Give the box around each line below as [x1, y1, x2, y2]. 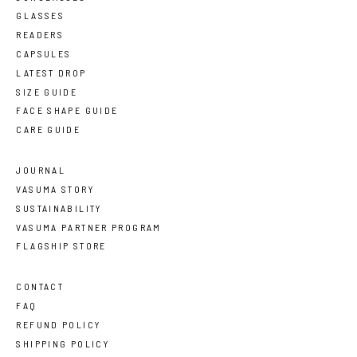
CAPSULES [16, 48, 72, 60]
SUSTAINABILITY [16, 202, 102, 214]
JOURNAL [16, 164, 66, 176]
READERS [16, 29, 65, 41]
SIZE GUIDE [16, 85, 78, 97]
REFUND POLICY [16, 319, 101, 331]
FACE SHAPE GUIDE [16, 104, 119, 116]
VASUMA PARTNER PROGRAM [16, 221, 162, 233]
